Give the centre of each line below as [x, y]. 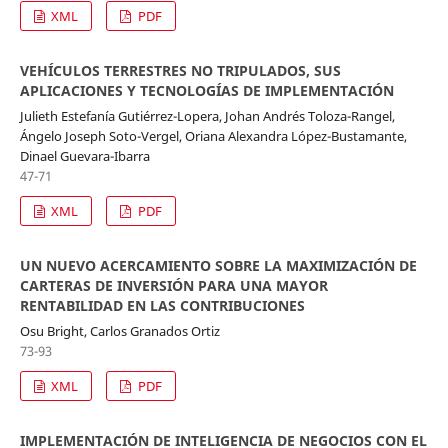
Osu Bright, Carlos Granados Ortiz [119, 330]
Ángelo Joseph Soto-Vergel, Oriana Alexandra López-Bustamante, [213, 135]
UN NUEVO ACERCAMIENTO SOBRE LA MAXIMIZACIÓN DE [218, 265]
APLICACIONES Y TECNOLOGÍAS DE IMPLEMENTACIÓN [206, 90]
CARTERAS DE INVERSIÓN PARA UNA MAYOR [173, 285]
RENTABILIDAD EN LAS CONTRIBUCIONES [162, 305]
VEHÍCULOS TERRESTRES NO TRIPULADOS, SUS [180, 70]
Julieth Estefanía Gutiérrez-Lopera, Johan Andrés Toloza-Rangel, [207, 115]
